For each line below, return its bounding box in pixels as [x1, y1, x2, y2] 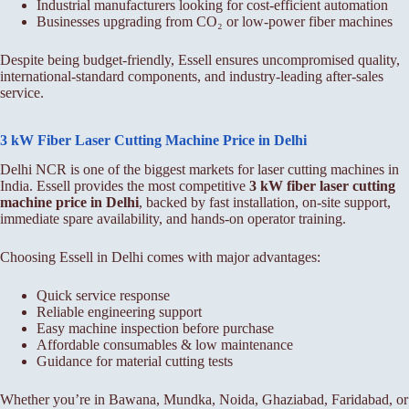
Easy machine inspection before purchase [37, 320, 274, 337]
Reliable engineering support [37, 304, 202, 320]
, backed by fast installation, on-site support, [139, 194, 391, 211]
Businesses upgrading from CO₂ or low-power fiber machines [37, 13, 393, 29]
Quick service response [37, 288, 170, 304]
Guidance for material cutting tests [37, 353, 233, 370]
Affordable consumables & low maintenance [37, 337, 293, 353]
